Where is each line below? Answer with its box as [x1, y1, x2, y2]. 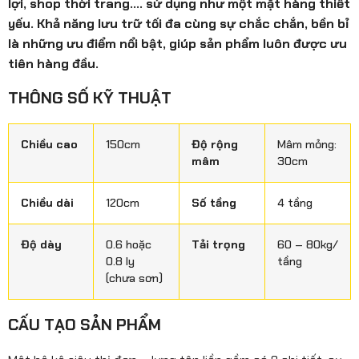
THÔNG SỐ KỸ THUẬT [8, 87, 171, 108]
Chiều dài [21, 195, 74, 210]
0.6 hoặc [106, 236, 151, 252]
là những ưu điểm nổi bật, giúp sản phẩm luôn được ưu [8, 34, 347, 52]
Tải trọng [192, 236, 245, 252]
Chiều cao [21, 136, 78, 151]
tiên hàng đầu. [8, 54, 99, 72]
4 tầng [277, 195, 313, 210]
